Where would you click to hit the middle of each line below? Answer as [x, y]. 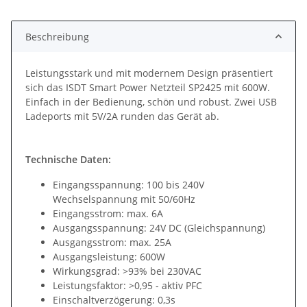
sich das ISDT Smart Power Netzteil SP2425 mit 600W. [148, 87]
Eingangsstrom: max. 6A [108, 213]
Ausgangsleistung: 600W [109, 256]
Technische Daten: [68, 159]
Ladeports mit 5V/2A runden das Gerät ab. [122, 116]
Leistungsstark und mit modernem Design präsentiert [149, 73]
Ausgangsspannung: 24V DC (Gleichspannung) [159, 228]
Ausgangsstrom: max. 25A [112, 242]
